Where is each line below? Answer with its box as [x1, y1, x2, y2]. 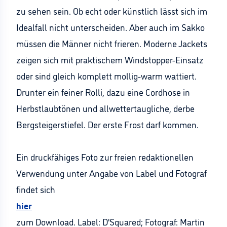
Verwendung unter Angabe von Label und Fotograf [16, 167, 207, 179]
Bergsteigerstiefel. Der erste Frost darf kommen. [16, 118, 199, 130]
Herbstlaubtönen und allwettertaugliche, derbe [16, 102, 195, 114]
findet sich [16, 183, 55, 195]
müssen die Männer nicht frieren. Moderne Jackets [16, 37, 207, 49]
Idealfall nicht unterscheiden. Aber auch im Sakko [16, 21, 205, 33]
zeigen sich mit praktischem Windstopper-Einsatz [16, 53, 204, 65]
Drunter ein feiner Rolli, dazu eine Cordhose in [16, 86, 190, 98]
